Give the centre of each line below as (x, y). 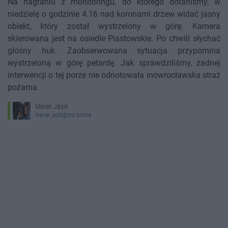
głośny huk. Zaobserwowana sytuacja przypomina (114, 51)
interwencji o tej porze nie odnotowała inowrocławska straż (114, 75)
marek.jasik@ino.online (63, 115)
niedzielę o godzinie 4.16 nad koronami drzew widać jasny (114, 14)
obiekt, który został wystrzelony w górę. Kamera (114, 26)
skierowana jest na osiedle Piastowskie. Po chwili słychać (114, 39)
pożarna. (23, 88)
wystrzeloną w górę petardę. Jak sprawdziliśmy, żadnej (114, 63)
